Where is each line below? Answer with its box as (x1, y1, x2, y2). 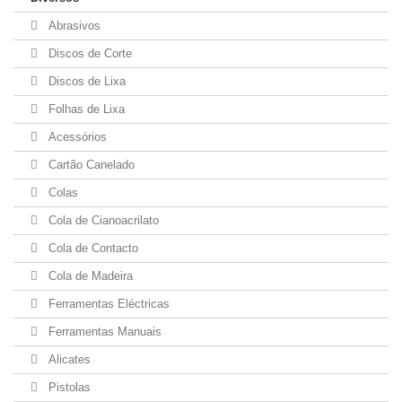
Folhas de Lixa (45, 102, 125, 116)
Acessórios (45, 130, 107, 144)
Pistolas (45, 380, 91, 394)
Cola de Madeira (45, 269, 133, 283)
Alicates (45, 353, 91, 366)
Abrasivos (45, 19, 100, 32)
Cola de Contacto (45, 241, 138, 255)
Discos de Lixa (45, 74, 126, 88)
